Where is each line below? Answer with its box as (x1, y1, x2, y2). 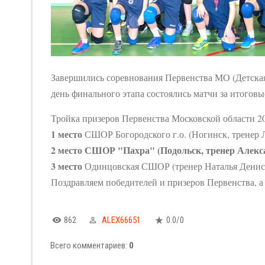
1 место (51, 127, 82, 141)
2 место (51, 143, 82, 157)
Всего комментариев (50, 240, 125, 251)
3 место (51, 159, 82, 173)
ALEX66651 (102, 214, 141, 225)
